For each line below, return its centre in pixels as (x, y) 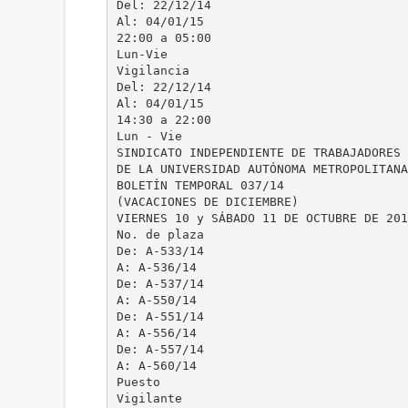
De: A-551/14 (160, 316)
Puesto (138, 382)
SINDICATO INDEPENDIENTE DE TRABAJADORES (258, 152)
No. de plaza (160, 234)
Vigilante (149, 398)
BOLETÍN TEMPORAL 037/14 (200, 185)
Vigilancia (153, 70)
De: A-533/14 (160, 250)
